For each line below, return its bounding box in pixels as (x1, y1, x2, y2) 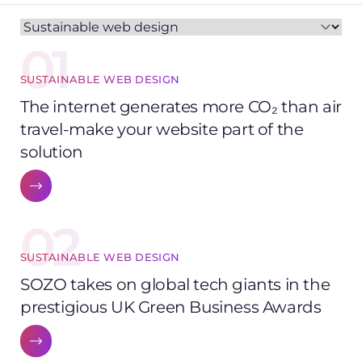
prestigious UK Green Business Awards (20, 296, 322, 317)
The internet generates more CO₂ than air (20, 95, 342, 116)
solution (20, 141, 83, 162)
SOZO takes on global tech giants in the (20, 273, 330, 294)
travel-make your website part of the (20, 118, 304, 139)
